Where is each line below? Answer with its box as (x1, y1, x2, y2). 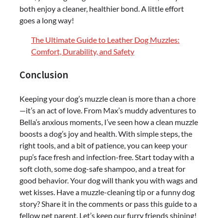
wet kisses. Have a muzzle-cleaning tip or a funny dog (19, 187, 195, 197)
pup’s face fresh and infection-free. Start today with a (19, 152, 194, 162)
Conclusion (19, 69, 68, 81)
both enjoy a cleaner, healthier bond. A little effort (19, 4, 184, 14)
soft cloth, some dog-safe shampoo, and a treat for (19, 163, 185, 173)
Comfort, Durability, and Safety (31, 47, 134, 56)
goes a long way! (19, 16, 74, 25)
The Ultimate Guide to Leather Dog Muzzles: (31, 35, 180, 45)
